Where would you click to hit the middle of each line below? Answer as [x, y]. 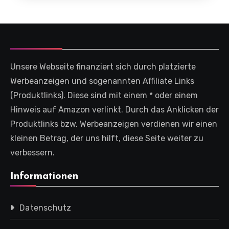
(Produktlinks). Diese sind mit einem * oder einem [104, 96]
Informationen [44, 177]
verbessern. [32, 153]
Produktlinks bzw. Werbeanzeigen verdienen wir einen [114, 124]
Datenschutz [45, 208]
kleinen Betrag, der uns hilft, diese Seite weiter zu [107, 139]
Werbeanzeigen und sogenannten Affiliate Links [102, 81]
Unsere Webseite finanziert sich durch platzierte [103, 67]
